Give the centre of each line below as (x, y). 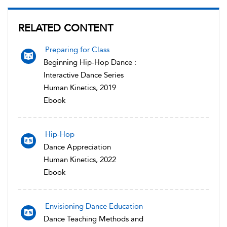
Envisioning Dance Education (94, 206)
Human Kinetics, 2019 (80, 88)
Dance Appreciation (77, 147)
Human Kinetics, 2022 (80, 160)
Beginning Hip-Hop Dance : (90, 62)
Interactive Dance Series (84, 75)
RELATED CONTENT (66, 28)
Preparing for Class (77, 50)
